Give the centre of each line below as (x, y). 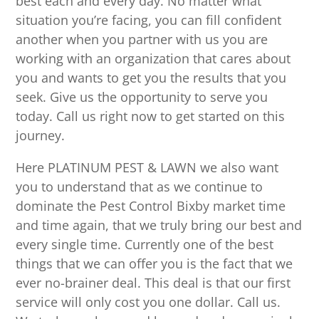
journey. (41, 136)
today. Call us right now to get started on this (151, 116)
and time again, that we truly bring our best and (159, 225)
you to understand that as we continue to (140, 187)
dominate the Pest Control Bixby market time (151, 206)
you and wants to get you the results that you (151, 78)
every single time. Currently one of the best (145, 245)
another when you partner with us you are (142, 40)
